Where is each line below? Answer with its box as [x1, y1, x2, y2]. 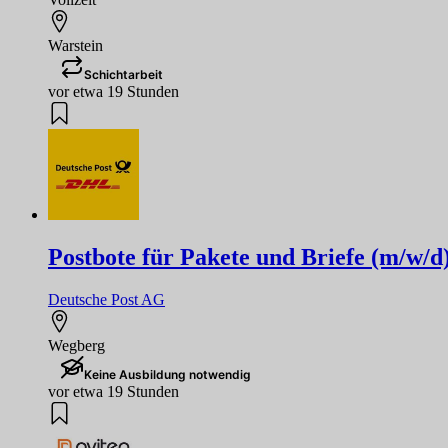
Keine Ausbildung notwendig [84, 367, 251, 383]
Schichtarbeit [84, 67, 163, 83]
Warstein [48, 37, 103, 55]
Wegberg [48, 337, 105, 355]
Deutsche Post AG [48, 291, 165, 309]
